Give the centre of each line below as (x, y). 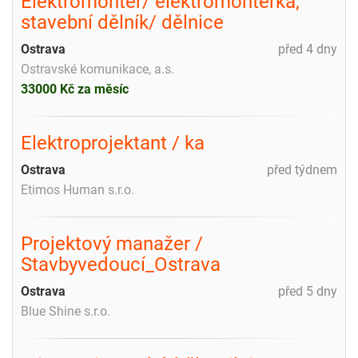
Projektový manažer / (112, 243)
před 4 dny (308, 49)
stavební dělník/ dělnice (122, 22)
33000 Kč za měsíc (75, 89)
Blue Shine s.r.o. (66, 311)
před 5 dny (308, 291)
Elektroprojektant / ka (113, 143)
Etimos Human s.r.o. (78, 189)
